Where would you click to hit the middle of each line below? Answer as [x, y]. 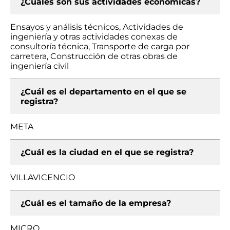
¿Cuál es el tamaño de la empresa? [96, 203]
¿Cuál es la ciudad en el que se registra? [107, 152]
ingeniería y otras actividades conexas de [94, 37]
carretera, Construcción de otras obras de [94, 56]
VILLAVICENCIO [43, 177]
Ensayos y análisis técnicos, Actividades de [97, 27]
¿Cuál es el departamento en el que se [103, 92]
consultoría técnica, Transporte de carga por [100, 46]
